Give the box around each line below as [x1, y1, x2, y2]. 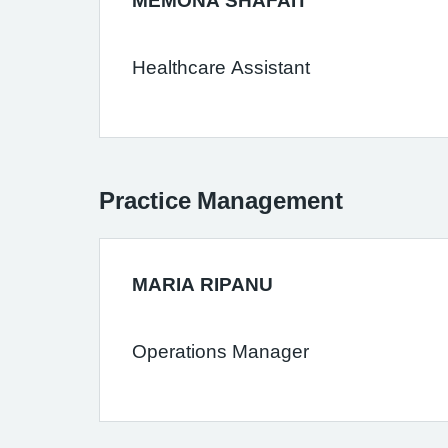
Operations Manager [132, 342, 309, 361]
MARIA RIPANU [132, 275, 273, 294]
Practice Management [99, 188, 343, 212]
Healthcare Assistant [132, 58, 310, 77]
